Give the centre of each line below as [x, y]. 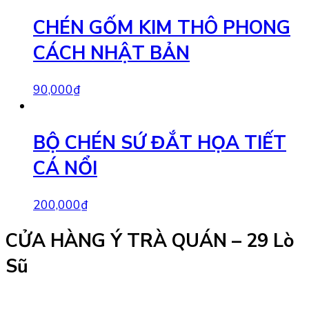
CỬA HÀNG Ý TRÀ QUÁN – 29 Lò [150, 241]
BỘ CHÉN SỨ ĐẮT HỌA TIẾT [160, 143]
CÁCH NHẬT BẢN [111, 53]
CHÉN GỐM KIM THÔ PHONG [162, 28]
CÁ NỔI [65, 168]
